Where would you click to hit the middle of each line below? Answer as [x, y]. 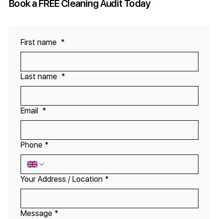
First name [39, 43]
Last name [40, 77]
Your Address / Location [61, 179]
